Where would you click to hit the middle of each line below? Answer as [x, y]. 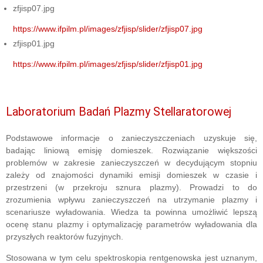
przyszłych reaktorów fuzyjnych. [65, 237]
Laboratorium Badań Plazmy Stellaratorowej [119, 112]
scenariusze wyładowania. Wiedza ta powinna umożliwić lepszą [131, 212]
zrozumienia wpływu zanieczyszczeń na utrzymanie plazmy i [131, 200]
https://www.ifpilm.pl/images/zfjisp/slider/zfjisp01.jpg [108, 64]
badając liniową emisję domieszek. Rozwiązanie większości [131, 151]
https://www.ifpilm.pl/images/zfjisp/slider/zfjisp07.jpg [108, 29]
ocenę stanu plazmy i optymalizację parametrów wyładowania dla [131, 225]
